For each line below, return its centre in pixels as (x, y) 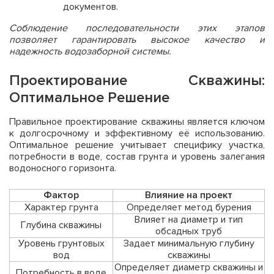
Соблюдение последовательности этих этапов (137, 28)
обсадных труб (189, 231)
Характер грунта (61, 207)
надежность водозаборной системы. (90, 51)
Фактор (61, 195)
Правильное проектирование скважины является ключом (137, 121)
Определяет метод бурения (189, 207)
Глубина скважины (61, 225)
